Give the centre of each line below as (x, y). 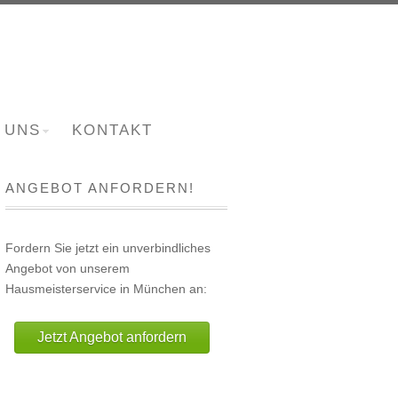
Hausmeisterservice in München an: (106, 289)
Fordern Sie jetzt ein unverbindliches (108, 248)
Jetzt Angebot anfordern (112, 337)
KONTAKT (112, 130)
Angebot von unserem (68, 268)
